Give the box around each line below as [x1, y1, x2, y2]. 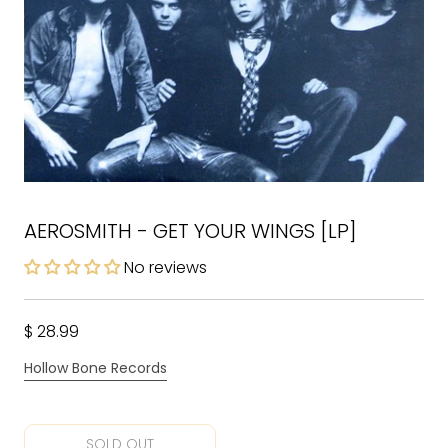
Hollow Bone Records [24, 358, 167, 378]
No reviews [124, 256, 207, 279]
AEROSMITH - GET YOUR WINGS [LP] [24, 217, 357, 245]
